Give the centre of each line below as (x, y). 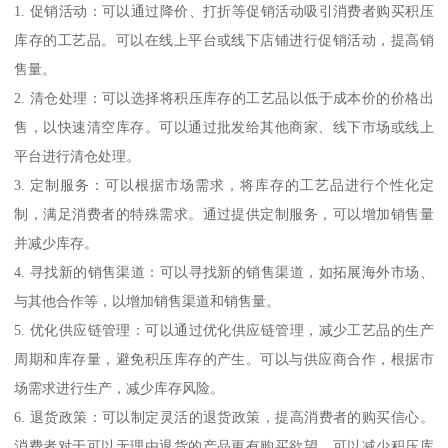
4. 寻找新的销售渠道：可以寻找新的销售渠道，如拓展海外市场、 (224, 271)
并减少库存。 (56, 242)
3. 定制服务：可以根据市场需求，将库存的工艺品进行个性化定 (224, 184)
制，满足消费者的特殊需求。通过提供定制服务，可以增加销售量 (224, 213)
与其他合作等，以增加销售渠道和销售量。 (147, 300)
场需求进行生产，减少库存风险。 (119, 387)
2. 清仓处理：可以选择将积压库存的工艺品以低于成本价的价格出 (224, 97)
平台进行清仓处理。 (77, 155)
